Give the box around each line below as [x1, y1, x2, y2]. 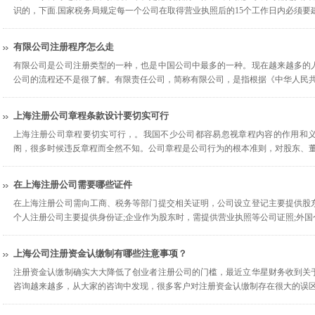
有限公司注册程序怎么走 [13, 41, 114, 52]
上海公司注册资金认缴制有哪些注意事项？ [13, 248, 187, 259]
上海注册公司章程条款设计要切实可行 [13, 110, 169, 121]
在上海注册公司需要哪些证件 [13, 179, 132, 190]
